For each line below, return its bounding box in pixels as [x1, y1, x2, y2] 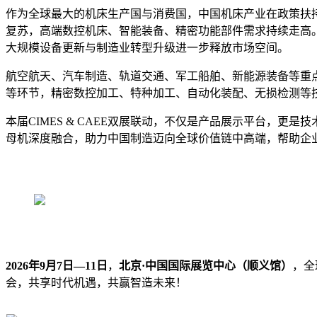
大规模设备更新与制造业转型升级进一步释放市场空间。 [6, 41, 289, 54]
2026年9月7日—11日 [6, 259, 108, 272]
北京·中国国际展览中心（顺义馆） [119, 259, 292, 272]
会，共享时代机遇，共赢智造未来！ [6, 276, 187, 289]
